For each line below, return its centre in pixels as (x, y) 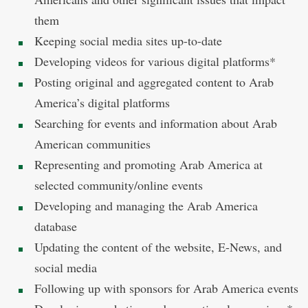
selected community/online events (124, 185)
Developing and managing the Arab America (146, 206)
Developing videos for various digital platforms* (155, 61)
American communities (92, 144)
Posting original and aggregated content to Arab (154, 82)
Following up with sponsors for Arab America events (166, 288)
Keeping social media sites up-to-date (128, 41)
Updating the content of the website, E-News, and (158, 247)
